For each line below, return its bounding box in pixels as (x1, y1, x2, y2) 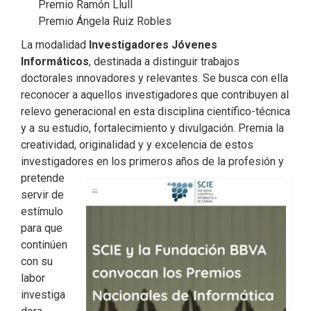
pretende (21, 171, 65, 185)
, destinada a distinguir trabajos (89, 55, 239, 69)
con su (21, 255, 53, 269)
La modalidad (21, 38, 89, 52)
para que (21, 221, 62, 235)
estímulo (21, 205, 63, 219)
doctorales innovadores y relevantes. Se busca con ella (21, 72, 288, 85)
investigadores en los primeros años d (21, 155, 208, 169)
